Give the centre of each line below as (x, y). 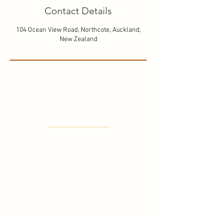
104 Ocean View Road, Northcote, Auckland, (78, 30)
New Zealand (78, 39)
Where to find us (78, 120)
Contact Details (78, 11)
